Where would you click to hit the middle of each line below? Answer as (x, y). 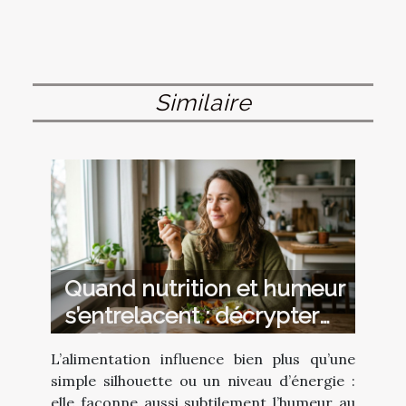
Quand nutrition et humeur (205, 289)
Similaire (203, 102)
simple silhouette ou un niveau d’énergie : (203, 381)
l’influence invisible (164, 343)
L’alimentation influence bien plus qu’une (203, 359)
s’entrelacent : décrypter (192, 316)
